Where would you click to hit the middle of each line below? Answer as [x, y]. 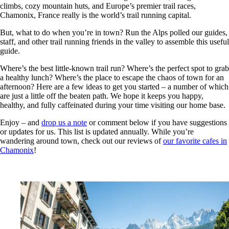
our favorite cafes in [195, 141]
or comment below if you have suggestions [157, 123]
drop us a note [64, 123]
